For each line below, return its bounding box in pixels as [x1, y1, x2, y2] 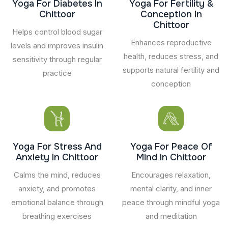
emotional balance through [11, 197, 103, 207]
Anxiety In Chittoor [16, 151, 98, 163]
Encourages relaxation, [131, 169, 211, 180]
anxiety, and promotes [18, 183, 96, 193]
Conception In [140, 8, 202, 20]
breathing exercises [22, 211, 92, 221]
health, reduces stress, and [124, 51, 218, 61]
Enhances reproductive [130, 37, 212, 47]
